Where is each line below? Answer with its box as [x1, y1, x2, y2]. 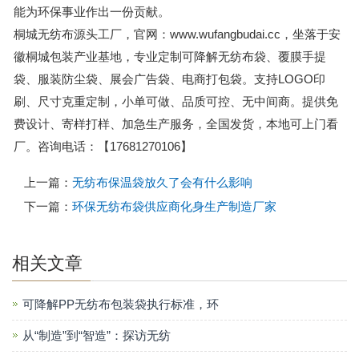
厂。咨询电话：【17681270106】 [14, 139, 192, 153]
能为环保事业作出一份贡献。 [14, 5, 170, 18]
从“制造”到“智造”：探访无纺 [22, 329, 171, 342]
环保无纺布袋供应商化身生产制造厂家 [72, 200, 276, 213]
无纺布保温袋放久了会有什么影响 [72, 175, 252, 189]
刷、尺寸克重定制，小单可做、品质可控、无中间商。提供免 [14, 95, 338, 108]
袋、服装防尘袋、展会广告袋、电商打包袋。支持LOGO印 [14, 72, 325, 86]
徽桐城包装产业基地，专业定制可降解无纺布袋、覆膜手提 [14, 50, 326, 63]
